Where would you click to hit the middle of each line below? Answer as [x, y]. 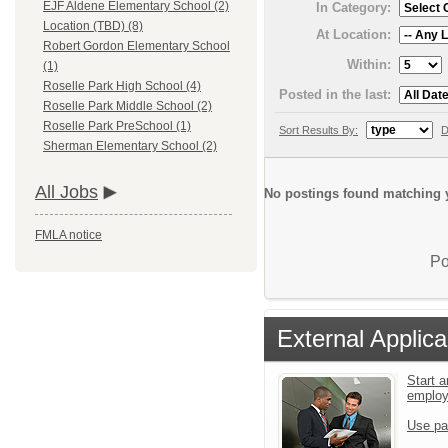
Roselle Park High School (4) [122, 86]
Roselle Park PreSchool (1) [117, 126]
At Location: [353, 34]
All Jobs [66, 192]
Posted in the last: [335, 94]
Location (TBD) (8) [93, 26]
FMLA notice [68, 235]
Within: [369, 64]
